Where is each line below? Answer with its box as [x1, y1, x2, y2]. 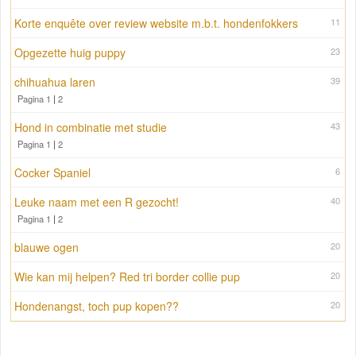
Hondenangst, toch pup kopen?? [14, 298, 179, 315]
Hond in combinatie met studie [14, 119, 167, 136]
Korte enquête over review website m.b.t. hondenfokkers [14, 15, 298, 32]
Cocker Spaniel [14, 164, 91, 181]
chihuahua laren [14, 74, 95, 91]
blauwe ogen [14, 239, 79, 256]
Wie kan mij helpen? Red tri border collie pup [14, 269, 240, 285]
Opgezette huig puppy [14, 44, 126, 61]
